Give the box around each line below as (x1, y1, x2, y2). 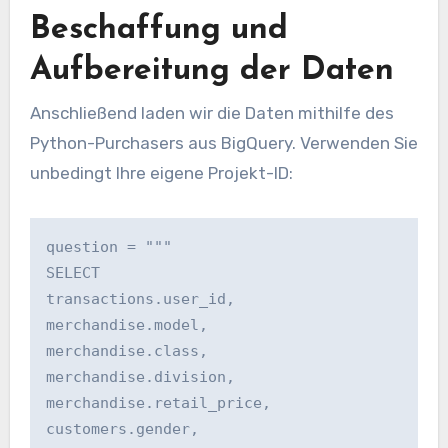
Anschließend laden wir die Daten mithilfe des (29, 103, 394, 124)
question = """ (45, 238, 172, 257)
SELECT (45, 264, 109, 283)
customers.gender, (45, 420, 199, 439)
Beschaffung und (29, 13, 288, 46)
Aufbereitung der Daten (29, 54, 394, 87)
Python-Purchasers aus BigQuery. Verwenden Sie (29, 133, 418, 154)
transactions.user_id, (45, 290, 235, 309)
